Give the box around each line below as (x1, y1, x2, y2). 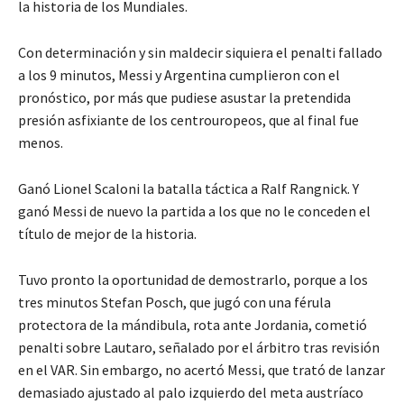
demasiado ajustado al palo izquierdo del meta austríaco (18, 383, 363, 402)
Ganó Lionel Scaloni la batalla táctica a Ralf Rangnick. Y (18, 179, 359, 198)
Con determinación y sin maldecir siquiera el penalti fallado (18, 43, 382, 62)
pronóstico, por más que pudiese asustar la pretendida (18, 88, 351, 107)
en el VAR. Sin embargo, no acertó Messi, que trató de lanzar (18, 361, 385, 380)
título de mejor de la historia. (18, 225, 197, 243)
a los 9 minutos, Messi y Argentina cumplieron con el (18, 66, 340, 85)
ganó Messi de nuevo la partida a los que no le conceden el (18, 202, 371, 221)
